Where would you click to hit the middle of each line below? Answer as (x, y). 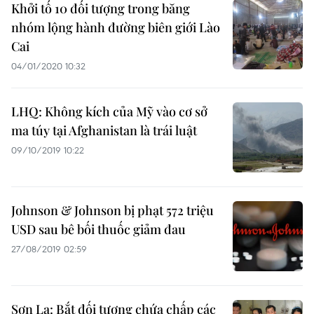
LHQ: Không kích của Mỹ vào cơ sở (109, 111)
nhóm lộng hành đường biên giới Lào (116, 27)
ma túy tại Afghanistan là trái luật (104, 130)
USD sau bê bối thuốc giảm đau (98, 229)
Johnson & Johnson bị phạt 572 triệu (112, 210)
